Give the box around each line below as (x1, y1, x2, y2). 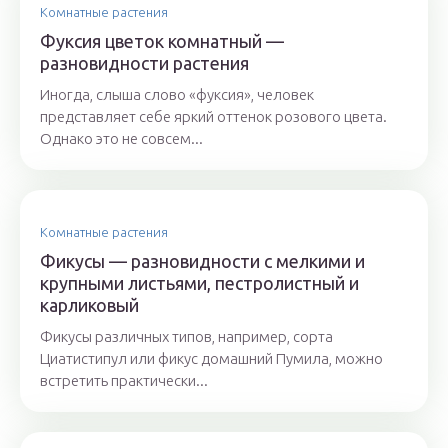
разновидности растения (40, 53, 249, 73)
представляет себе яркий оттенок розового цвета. (40, 108, 387, 125)
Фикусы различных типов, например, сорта (40, 328, 333, 345)
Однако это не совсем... (40, 130, 203, 147)
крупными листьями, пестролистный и (40, 273, 359, 293)
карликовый (40, 295, 139, 315)
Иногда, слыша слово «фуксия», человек (40, 86, 314, 103)
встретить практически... (40, 372, 208, 389)
